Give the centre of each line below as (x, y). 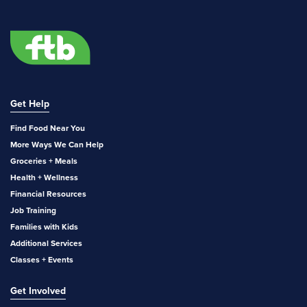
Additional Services (46, 243)
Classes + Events (42, 259)
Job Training (33, 210)
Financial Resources (48, 194)
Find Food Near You (48, 128)
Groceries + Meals (44, 161)
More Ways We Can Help (57, 144)
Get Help (30, 103)
